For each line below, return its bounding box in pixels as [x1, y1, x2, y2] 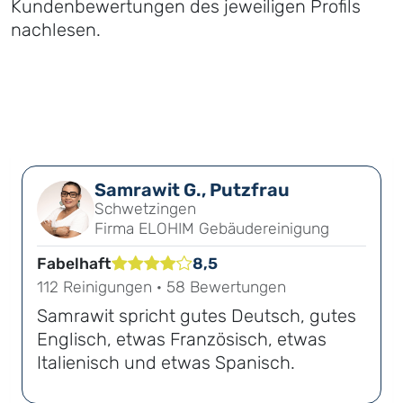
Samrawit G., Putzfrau [94, 179, 290, 201]
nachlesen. [11, 19, 101, 41]
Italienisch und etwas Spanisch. [37, 352, 295, 374]
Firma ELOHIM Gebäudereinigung [94, 219, 329, 238]
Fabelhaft [37, 255, 112, 273]
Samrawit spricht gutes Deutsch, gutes [37, 305, 356, 327]
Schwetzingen [94, 200, 196, 219]
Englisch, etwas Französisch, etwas [37, 328, 327, 351]
